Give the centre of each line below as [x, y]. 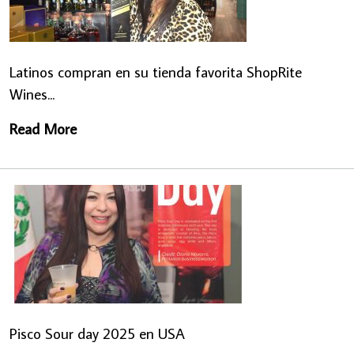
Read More [43, 128]
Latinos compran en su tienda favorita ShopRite [156, 71]
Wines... [32, 93]
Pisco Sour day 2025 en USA [97, 333]
